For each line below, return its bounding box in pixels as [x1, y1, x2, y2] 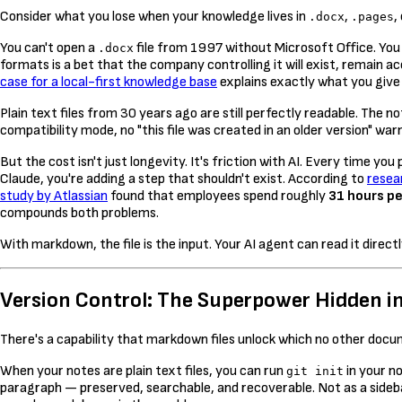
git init [286, 364, 344, 379]
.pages [351, 10, 394, 24]
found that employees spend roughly [108, 188, 328, 205]
